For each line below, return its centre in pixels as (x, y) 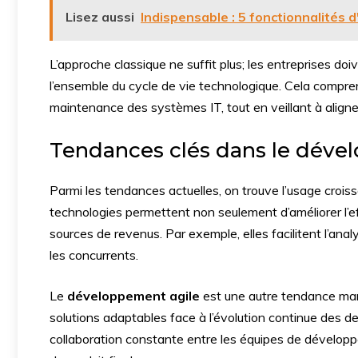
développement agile (133, 296)
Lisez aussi (100, 17)
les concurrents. (94, 255)
